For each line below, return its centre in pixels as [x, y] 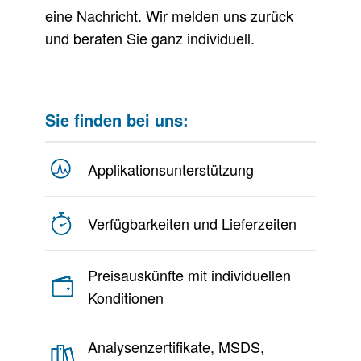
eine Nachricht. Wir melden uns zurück [169, 15]
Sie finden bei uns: [117, 120]
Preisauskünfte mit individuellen [189, 275]
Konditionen [126, 297]
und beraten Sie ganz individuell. [150, 38]
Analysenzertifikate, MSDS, [176, 346]
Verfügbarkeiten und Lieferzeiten [192, 223]
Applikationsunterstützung [171, 169]
